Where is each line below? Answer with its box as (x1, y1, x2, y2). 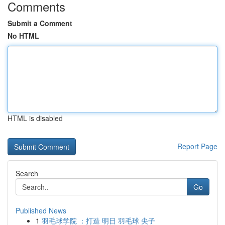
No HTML (8, 31, 39, 41)
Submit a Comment (8, 18, 72, 28)
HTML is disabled (8, 113, 63, 123)
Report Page (177, 141, 217, 151)
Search (16, 168, 38, 178)
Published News (16, 205, 66, 215)
